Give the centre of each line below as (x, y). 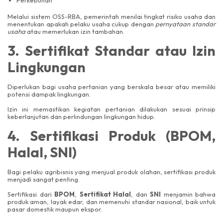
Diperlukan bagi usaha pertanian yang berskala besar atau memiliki (111, 87)
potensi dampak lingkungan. (49, 94)
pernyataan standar (186, 24)
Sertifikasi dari (31, 194)
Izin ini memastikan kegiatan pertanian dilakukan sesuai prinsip (111, 109)
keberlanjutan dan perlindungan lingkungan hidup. (81, 116)
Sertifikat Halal (105, 194)
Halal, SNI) (42, 152)
